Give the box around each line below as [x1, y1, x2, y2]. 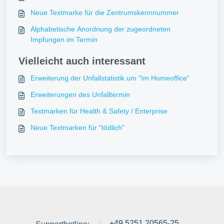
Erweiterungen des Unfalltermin [30, 90, 130, 98]
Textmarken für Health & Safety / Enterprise [30, 107, 167, 115]
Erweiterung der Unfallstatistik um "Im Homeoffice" [30, 74, 189, 82]
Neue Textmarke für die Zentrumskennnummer [30, 8, 179, 16]
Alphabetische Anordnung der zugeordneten [30, 25, 170, 33]
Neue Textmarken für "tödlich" [30, 123, 124, 131]
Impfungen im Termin [30, 35, 97, 43]
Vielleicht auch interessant [18, 55, 145, 66]
